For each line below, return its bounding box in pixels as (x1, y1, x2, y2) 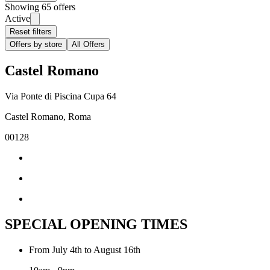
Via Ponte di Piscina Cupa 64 (5, 91, 116, 102)
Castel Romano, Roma (5, 111, 91, 122)
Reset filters (10, 27, 52, 37)
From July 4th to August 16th (29, 244, 140, 255)
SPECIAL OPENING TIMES (5, 216, 187, 233)
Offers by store (10, 40, 62, 49)
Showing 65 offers (5, 2, 75, 13)
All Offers (72, 40, 105, 49)
